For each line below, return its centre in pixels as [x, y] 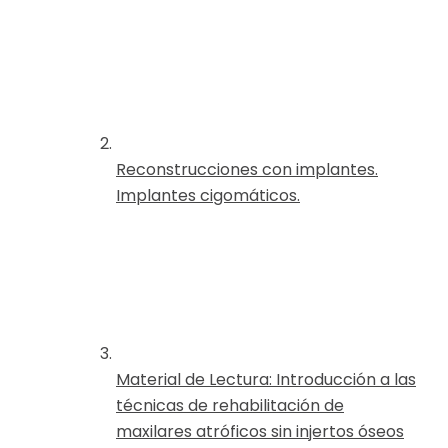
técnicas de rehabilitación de [230, 405]
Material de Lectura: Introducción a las [266, 379]
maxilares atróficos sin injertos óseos [260, 431]
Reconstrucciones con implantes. [247, 169]
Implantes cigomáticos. [208, 195]
